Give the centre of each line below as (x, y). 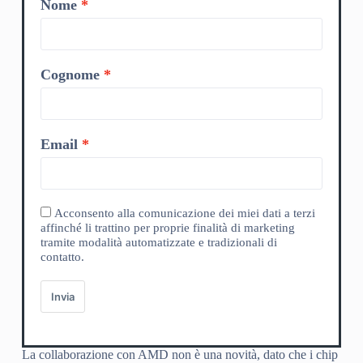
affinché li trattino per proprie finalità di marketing (167, 227)
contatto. (62, 256)
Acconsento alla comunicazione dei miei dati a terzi (184, 213)
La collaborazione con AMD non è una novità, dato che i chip (179, 354)
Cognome (70, 74)
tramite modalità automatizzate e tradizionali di (158, 242)
